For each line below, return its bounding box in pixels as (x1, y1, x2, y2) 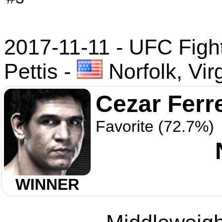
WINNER (15, 175, 79, 193)
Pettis (4, 59, 58, 83)
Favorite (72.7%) (96, 117, 214, 135)
